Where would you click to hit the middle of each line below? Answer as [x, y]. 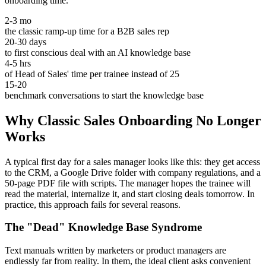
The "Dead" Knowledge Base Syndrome [103, 227]
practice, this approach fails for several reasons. [93, 204]
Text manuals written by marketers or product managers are [115, 251]
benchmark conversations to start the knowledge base [104, 95]
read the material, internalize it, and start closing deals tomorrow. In [130, 194]
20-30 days [26, 42]
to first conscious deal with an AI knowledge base [98, 52]
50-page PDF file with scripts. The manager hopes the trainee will [128, 183]
